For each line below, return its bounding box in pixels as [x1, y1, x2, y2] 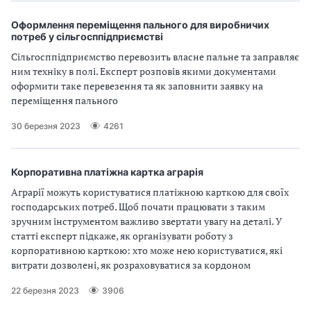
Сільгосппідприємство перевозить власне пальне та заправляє [11, 50, 299, 63]
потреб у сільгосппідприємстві [11, 31, 163, 42]
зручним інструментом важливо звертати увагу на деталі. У [11, 215, 282, 228]
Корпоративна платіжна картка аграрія [11, 166, 203, 178]
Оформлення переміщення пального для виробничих [11, 19, 269, 31]
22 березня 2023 [11, 285, 79, 296]
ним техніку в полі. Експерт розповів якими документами [11, 65, 276, 78]
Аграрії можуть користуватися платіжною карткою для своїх [11, 185, 289, 199]
